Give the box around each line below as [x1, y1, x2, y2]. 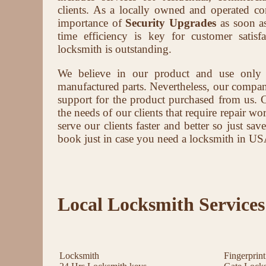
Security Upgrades [125, 16, 217, 29]
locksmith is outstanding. [58, 42, 172, 55]
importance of [58, 16, 126, 29]
